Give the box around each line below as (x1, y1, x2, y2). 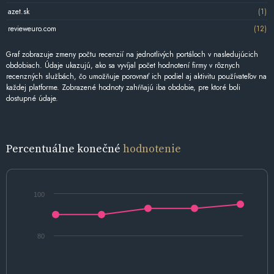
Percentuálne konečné (6, 140, 123, 156)
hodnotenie (123, 140, 181, 156)
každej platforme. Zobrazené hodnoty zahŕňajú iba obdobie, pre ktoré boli (6, 82, 240, 94)
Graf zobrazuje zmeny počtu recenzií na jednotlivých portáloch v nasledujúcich (6, 49, 258, 61)
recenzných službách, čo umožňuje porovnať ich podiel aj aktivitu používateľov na (6, 71, 267, 83)
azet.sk (7, 6, 29, 17)
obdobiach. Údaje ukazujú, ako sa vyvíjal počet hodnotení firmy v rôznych (6, 60, 240, 72)
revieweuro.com (7, 23, 56, 34)
